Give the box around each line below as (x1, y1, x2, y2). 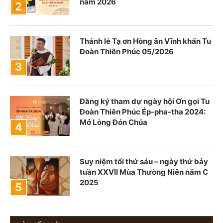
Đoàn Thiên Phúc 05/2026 (80, 46, 174, 56)
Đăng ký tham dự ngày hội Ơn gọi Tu (80, 96, 210, 106)
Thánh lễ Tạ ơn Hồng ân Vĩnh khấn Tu (80, 36, 211, 46)
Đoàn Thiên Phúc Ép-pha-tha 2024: (80, 107, 206, 116)
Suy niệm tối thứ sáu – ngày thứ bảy (80, 156, 208, 166)
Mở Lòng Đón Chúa (80, 117, 147, 127)
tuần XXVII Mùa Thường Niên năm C (80, 167, 208, 177)
